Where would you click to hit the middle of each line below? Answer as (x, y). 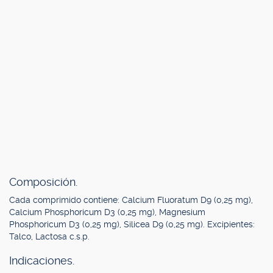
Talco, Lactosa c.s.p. (49, 236)
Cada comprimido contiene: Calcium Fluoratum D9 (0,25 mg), (131, 200)
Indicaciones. (42, 261)
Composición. (43, 182)
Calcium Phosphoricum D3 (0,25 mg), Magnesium (107, 212)
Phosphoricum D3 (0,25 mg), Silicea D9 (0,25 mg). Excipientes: (132, 224)
